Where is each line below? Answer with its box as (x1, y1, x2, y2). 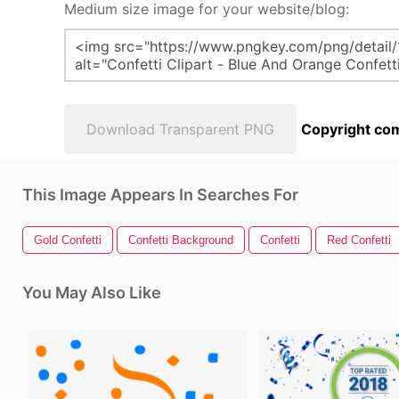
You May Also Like (22, 283, 161, 302)
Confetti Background (128, 233, 233, 247)
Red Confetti (327, 233, 391, 247)
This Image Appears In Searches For (22, 185, 298, 204)
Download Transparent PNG (86, 120, 274, 138)
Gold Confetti (34, 233, 102, 247)
